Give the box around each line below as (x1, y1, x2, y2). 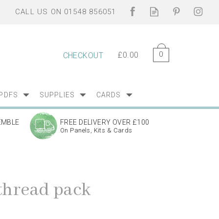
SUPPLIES (39, 91, 75, 99)
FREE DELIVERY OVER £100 (60, 118, 150, 126)
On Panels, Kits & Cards (60, 126, 132, 134)
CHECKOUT (63, 51, 103, 60)
